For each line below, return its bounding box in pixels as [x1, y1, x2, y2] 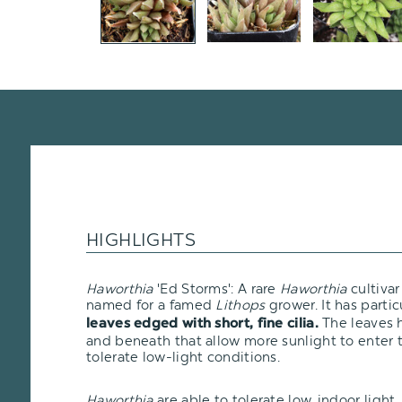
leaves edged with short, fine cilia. [86, 317, 319, 331]
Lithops [215, 296, 269, 313]
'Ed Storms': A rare [157, 280, 280, 297]
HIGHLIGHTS [86, 228, 196, 250]
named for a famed [86, 296, 216, 313]
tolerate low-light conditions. [86, 348, 281, 365]
